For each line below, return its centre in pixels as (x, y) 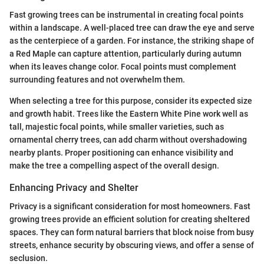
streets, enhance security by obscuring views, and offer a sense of (132, 245)
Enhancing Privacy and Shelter (74, 187)
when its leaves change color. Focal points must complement (123, 66)
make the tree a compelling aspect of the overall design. (114, 165)
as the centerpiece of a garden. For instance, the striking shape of (132, 40)
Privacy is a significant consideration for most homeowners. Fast (130, 207)
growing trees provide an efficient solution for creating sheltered (130, 220)
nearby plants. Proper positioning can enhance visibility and (121, 152)
